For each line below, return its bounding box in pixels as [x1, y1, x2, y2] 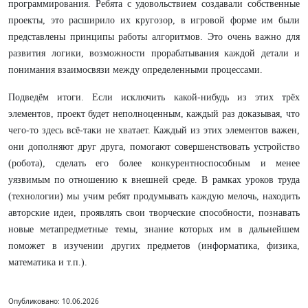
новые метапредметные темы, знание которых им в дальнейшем [8, 223, 300, 234]
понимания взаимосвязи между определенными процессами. [8, 64, 263, 75]
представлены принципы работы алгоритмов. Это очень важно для [8, 31, 300, 42]
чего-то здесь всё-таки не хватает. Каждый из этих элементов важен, [8, 124, 300, 135]
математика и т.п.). [8, 256, 87, 267]
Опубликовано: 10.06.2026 [8, 296, 99, 306]
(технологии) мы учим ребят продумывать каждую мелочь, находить [8, 190, 300, 201]
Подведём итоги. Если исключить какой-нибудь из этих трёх [8, 91, 300, 102]
